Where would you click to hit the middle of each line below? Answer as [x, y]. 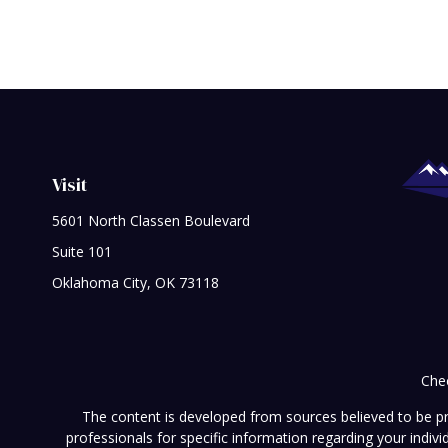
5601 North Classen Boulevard [151, 220]
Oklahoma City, [101, 282]
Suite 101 [82, 251]
